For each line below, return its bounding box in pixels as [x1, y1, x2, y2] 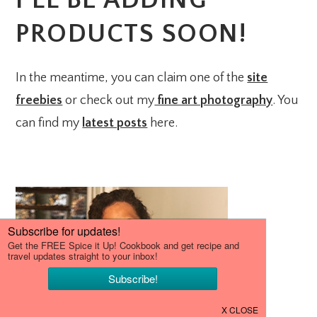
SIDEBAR [15, 212, 123, 241]
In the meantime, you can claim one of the [16, 71, 248, 85]
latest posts [82, 116, 148, 130]
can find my [16, 116, 83, 130]
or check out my [62, 93, 155, 108]
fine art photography [154, 93, 273, 108]
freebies [16, 93, 63, 108]
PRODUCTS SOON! [16, 20, 247, 49]
